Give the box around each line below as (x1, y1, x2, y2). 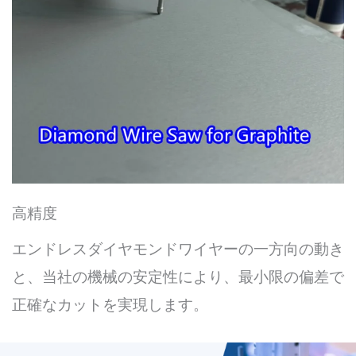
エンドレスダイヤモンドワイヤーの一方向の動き (12, 241, 344, 258)
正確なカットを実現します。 (12, 296, 208, 314)
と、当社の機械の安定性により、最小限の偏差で (12, 269, 344, 286)
